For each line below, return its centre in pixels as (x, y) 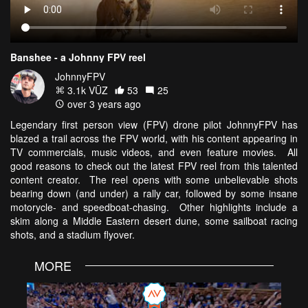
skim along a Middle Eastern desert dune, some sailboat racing (154, 220)
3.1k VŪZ (86, 90)
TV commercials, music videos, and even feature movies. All (154, 152)
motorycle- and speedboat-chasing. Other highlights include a (154, 207)
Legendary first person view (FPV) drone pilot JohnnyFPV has (154, 124)
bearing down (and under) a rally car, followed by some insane (154, 193)
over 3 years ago (103, 103)
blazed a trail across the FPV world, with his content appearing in (154, 138)
